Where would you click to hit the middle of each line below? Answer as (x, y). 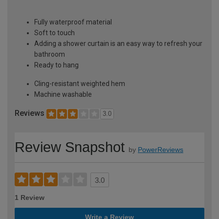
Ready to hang (56, 65)
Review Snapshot (70, 147)
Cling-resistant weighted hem (80, 84)
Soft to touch (55, 33)
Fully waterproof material (73, 22)
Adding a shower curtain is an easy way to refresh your (118, 44)
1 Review (30, 197)
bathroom (50, 55)
